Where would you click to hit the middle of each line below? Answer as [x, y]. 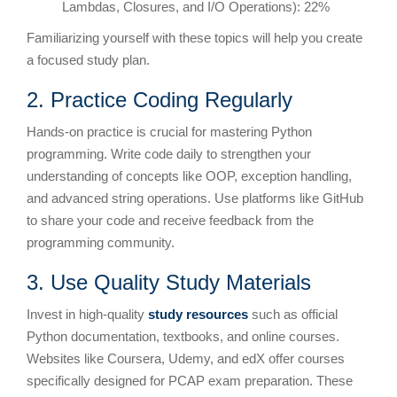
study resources [198, 314]
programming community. [101, 242]
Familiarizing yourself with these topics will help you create [195, 37]
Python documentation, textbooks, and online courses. [183, 336]
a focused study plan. [88, 59]
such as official [293, 314]
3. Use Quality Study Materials [169, 282]
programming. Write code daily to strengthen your [169, 153]
